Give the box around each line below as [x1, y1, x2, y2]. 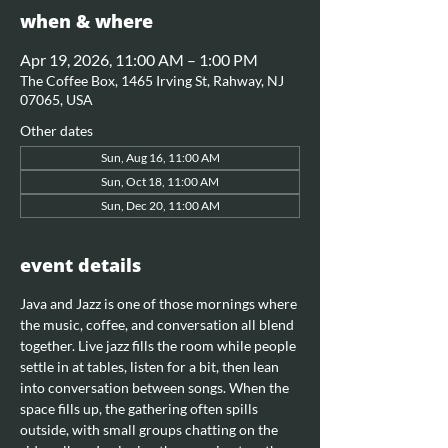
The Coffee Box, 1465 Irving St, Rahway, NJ [20, 72, 284, 89]
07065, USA [20, 91, 93, 108]
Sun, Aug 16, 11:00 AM [100, 150, 220, 165]
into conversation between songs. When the [20, 379, 292, 396]
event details [20, 253, 141, 277]
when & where [20, 9, 153, 33]
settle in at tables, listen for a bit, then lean [20, 358, 282, 375]
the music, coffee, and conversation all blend [20, 316, 297, 333]
